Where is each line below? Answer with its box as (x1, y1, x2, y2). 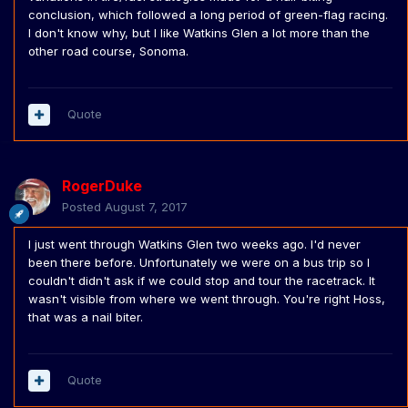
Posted (62, 199, 105, 215)
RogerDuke (62, 177, 142, 196)
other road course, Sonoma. (28, 44, 189, 59)
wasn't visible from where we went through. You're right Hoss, (28, 291, 385, 307)
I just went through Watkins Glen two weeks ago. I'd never (28, 237, 361, 252)
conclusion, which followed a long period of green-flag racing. (28, 7, 388, 23)
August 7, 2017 (105, 199, 188, 215)
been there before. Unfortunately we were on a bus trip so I (28, 255, 370, 270)
